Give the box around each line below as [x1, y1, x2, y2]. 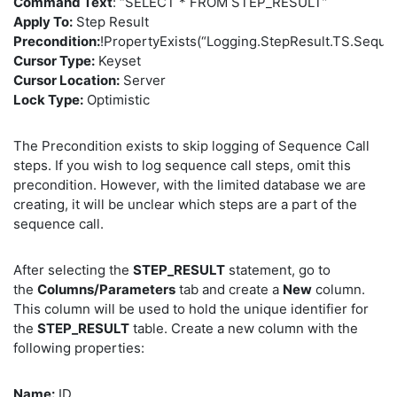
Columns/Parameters [37, 281, 175, 299]
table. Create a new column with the [129, 320, 358, 338]
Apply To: [13, 13, 73, 31]
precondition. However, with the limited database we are [13, 176, 366, 194]
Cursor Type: [13, 52, 95, 70]
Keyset [95, 52, 141, 70]
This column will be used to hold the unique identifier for [13, 300, 369, 318]
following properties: [13, 339, 144, 357]
